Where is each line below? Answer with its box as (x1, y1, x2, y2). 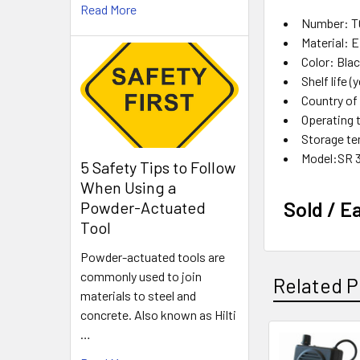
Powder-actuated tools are (80, 249, 225, 265)
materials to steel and (80, 288, 196, 304)
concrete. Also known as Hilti (80, 307, 236, 323)
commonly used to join (80, 268, 202, 284)
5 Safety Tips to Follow (80, 157, 235, 178)
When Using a (80, 178, 176, 198)
